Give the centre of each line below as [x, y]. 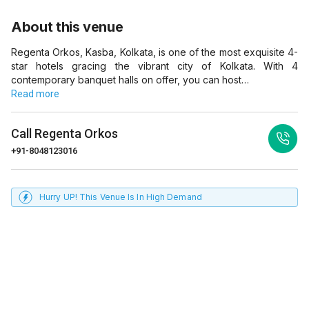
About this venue [67, 27]
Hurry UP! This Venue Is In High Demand [121, 197]
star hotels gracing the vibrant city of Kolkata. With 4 [154, 66]
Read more [35, 94]
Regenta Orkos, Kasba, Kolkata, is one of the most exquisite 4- [154, 52]
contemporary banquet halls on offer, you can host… [130, 80]
